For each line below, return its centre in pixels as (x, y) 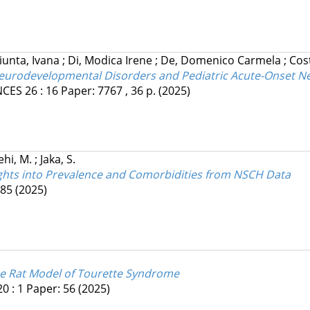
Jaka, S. (57, 159)
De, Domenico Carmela (222, 61)
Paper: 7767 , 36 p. (109, 91)
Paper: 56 (52, 289)
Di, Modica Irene (111, 61)
